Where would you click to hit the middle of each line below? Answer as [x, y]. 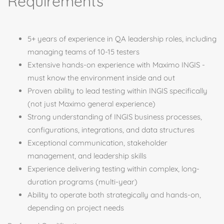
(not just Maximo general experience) [91, 104]
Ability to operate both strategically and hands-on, [114, 195]
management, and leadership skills [87, 156]
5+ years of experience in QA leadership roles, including [122, 39]
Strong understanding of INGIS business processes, [115, 117]
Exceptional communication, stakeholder [97, 143]
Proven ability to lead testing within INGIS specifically [117, 91]
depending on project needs [76, 208]
